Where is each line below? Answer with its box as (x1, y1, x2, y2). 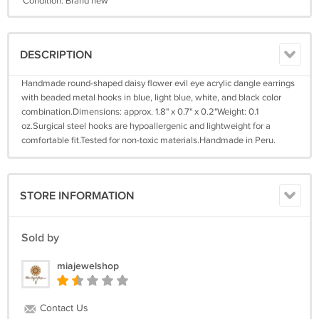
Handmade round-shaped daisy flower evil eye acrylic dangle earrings (21, 78, 295, 89)
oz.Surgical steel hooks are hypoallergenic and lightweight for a (21, 120, 271, 132)
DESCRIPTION (20, 48, 93, 62)
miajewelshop (57, 260, 119, 272)
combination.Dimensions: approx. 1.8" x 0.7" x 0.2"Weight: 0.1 (21, 106, 258, 117)
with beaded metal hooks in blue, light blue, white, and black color (21, 92, 281, 103)
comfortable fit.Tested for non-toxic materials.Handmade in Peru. (21, 135, 276, 146)
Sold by (21, 231, 59, 245)
